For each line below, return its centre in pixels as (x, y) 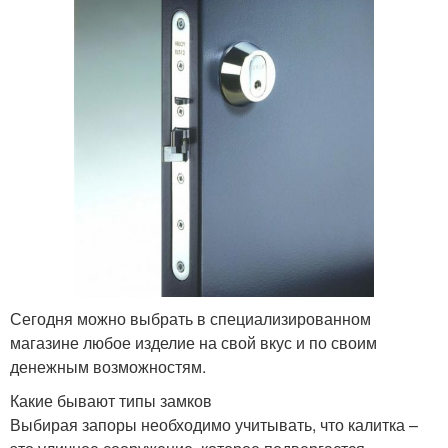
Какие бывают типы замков (111, 400)
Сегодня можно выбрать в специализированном (190, 318)
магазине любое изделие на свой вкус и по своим (193, 342)
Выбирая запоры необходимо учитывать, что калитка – (214, 424)
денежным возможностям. (108, 366)
